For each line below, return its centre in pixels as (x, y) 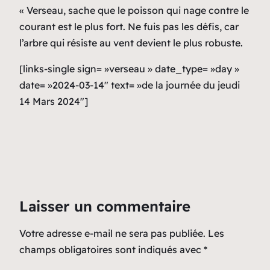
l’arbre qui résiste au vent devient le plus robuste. (131, 42)
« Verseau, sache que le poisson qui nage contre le (134, 10)
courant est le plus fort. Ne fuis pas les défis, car (129, 26)
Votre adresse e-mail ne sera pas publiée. (112, 233)
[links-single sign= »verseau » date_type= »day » (129, 68)
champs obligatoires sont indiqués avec (111, 249)
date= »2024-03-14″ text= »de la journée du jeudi (130, 85)
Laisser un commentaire (105, 206)
